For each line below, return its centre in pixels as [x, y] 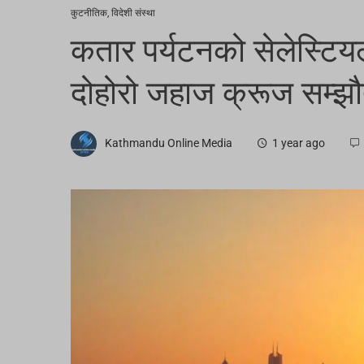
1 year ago [299, 143]
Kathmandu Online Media [169, 143]
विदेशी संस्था [133, 13]
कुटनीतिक [89, 13]
